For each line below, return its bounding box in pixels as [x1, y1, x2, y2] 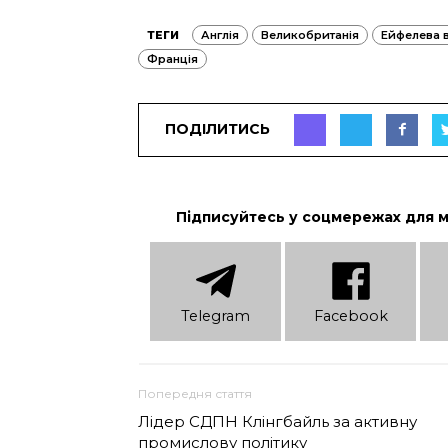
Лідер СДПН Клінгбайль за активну [138, 412, 417, 432]
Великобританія [261, 27, 359, 42]
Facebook [313, 306, 388, 325]
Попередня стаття [138, 386, 252, 402]
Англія [201, 27, 239, 42]
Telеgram [181, 306, 251, 325]
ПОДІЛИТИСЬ [165, 120, 270, 139]
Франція [147, 51, 198, 66]
